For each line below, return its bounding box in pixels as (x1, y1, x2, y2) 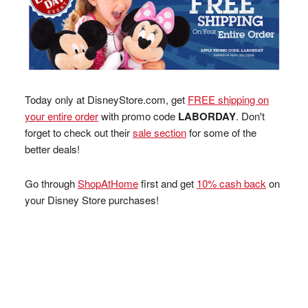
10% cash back (196, 175, 266, 190)
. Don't (235, 108, 265, 123)
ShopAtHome (77, 175, 138, 190)
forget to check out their (24, 124, 133, 140)
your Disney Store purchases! (24, 192, 159, 207)
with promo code (98, 108, 178, 123)
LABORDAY (177, 108, 236, 124)
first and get (137, 175, 197, 190)
